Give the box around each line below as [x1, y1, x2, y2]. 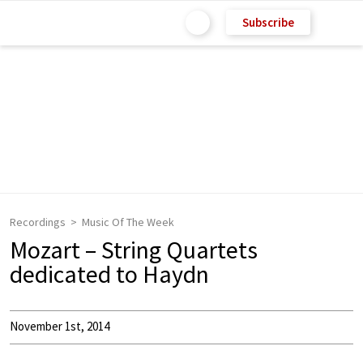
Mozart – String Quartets [10, 234, 258, 265]
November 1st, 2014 [10, 318, 109, 334]
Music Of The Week [82, 215, 174, 229]
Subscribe [242, 14, 294, 30]
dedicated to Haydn [10, 258, 209, 289]
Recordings [10, 215, 66, 229]
